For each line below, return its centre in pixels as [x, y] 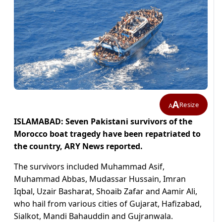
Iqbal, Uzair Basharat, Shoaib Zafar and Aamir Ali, [106, 192]
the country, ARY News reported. [78, 146]
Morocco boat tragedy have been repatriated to [107, 134]
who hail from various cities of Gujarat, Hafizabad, [108, 204]
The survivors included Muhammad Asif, [89, 167]
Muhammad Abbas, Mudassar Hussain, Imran [100, 179]
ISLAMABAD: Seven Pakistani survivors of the [103, 122]
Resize [189, 104]
